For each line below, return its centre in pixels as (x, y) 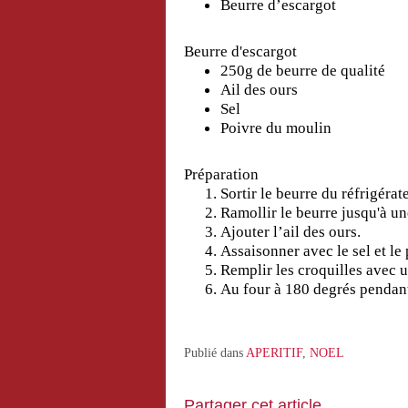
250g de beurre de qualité (305, 70)
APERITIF (274, 353)
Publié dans (214, 353)
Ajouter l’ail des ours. (291, 231)
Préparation (221, 174)
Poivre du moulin (278, 127)
